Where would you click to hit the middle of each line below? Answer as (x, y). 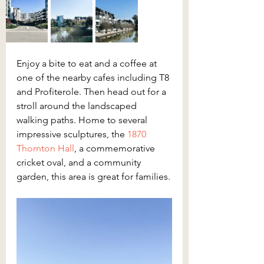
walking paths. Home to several (83, 120)
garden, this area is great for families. (93, 176)
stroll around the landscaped (78, 105)
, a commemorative (116, 148)
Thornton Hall (45, 148)
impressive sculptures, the (72, 134)
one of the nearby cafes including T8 (94, 77)
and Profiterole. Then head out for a (93, 91)
